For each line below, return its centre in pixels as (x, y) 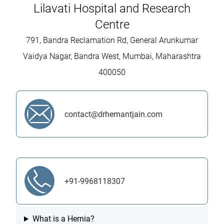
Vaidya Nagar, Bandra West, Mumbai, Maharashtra (112, 56)
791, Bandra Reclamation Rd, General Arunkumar (112, 40)
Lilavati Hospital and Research (112, 9)
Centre (112, 25)
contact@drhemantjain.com (113, 114)
